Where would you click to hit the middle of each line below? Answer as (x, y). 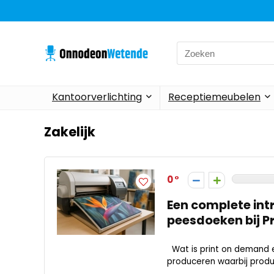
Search (192, 48)
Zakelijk (70, 131)
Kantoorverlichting (97, 97)
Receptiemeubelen (214, 97)
